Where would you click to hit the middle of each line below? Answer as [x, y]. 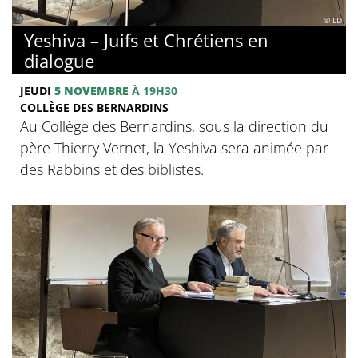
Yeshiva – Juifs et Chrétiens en [146, 40]
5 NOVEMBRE [91, 90]
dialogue [59, 60]
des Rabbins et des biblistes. [112, 169]
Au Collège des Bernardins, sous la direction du [174, 126]
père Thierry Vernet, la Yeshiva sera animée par [174, 147]
